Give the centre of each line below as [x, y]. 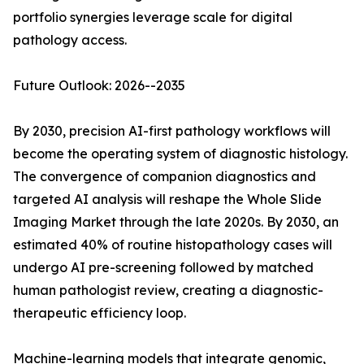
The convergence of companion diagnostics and [165, 177]
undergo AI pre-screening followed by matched [163, 268]
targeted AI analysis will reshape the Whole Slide [167, 199]
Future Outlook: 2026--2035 [99, 86]
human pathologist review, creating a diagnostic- [168, 290]
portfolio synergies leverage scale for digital [153, 17]
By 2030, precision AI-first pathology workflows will [172, 131]
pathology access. [70, 40]
